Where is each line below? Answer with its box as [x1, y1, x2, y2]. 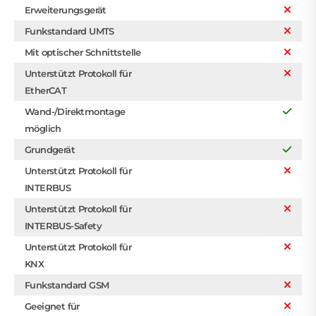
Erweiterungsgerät [25, 4, 107, 16]
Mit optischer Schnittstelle [25, 46, 141, 58]
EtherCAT [25, 84, 67, 96]
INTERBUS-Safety [25, 219, 102, 231]
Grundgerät [25, 143, 75, 155]
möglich [25, 122, 61, 134]
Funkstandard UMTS [25, 25, 114, 37]
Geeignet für [25, 300, 80, 312]
